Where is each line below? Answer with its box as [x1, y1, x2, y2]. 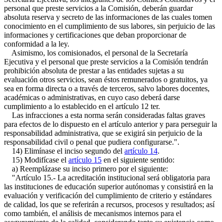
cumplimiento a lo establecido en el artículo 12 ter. [4, 102, 160, 111]
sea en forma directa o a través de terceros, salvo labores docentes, [4, 84, 210, 93]
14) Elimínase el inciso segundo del [4, 147, 124, 155]
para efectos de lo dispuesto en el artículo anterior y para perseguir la [4, 120, 217, 128]
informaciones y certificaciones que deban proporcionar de [4, 31, 186, 39]
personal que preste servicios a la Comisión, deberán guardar [4, 4, 193, 12]
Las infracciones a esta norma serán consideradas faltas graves [4, 111, 205, 119]
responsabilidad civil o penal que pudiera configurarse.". [4, 138, 179, 146]
